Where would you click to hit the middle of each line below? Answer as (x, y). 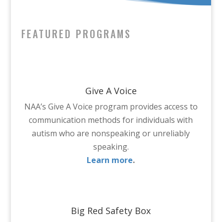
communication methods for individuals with (111, 120)
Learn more (110, 160)
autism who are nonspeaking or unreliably (111, 133)
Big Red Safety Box (111, 210)
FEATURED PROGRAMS (76, 33)
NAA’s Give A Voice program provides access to (111, 106)
